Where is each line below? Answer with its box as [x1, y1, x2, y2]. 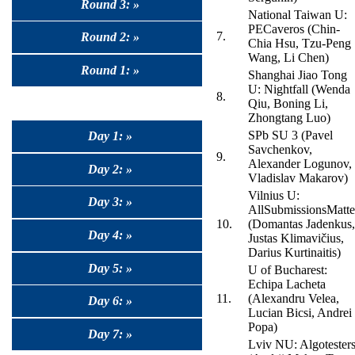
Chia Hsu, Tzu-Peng [248, 36, 351, 51]
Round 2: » [81, 30, 139, 44]
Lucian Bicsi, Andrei [248, 306, 352, 320]
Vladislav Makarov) [248, 171, 348, 185]
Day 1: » [88, 129, 132, 143]
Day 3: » [88, 195, 132, 209]
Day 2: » [88, 162, 132, 176]
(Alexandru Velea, [248, 292, 339, 306]
